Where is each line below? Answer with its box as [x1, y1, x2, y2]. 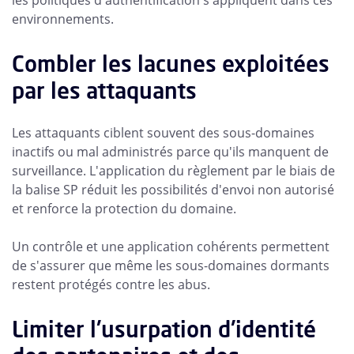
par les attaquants [12, 76, 197, 106]
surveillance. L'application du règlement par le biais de [12, 162, 335, 180]
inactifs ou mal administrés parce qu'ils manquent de [12, 143, 329, 161]
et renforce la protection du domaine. [12, 200, 236, 218]
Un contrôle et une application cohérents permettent [12, 238, 330, 256]
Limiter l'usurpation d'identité [12, 314, 316, 345]
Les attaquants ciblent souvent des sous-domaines [12, 124, 314, 142]
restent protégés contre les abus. [12, 276, 210, 294]
